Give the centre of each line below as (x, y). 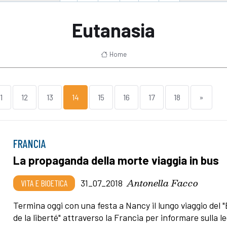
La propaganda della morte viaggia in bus (116, 160)
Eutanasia (113, 30)
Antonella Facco (163, 182)
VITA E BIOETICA (44, 183)
